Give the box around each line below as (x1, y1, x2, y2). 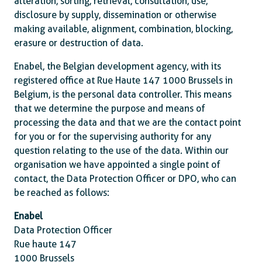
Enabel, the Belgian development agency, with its (14, 61, 221, 72)
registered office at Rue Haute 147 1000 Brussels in (14, 75, 233, 86)
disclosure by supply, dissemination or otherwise (14, 9, 216, 20)
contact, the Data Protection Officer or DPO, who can (14, 173, 236, 184)
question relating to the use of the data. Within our (14, 145, 229, 156)
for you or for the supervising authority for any (14, 131, 211, 142)
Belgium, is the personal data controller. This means (14, 89, 232, 100)
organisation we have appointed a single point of (14, 159, 220, 170)
